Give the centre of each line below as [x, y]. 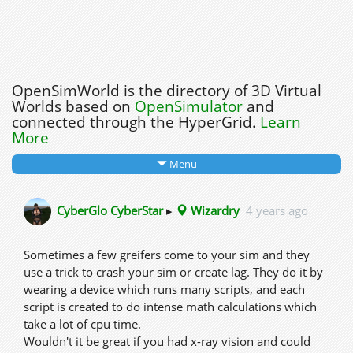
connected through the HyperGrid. [136, 122]
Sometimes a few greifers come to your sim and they [167, 255]
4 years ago [277, 210]
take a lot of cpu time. [82, 324]
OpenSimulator [189, 106]
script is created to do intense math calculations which [170, 307]
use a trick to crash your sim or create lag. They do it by [173, 272]
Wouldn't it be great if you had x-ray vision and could [167, 341]
